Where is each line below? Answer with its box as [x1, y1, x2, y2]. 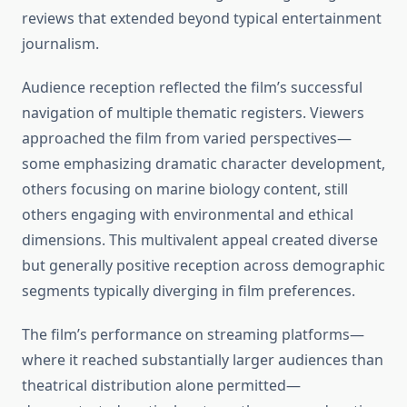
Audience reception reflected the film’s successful [22, 77, 362, 98]
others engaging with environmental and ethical [22, 204, 353, 225]
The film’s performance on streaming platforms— [22, 324, 364, 345]
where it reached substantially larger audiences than [22, 350, 383, 371]
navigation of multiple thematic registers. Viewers [22, 103, 364, 124]
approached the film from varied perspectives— [22, 128, 352, 149]
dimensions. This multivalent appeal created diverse [22, 230, 378, 251]
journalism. [22, 34, 99, 55]
